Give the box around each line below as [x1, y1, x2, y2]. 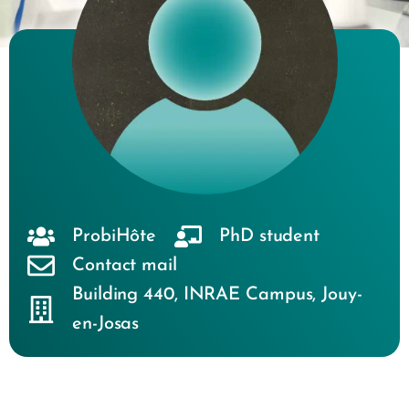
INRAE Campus [183, 286, 313, 304]
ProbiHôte [72, 227, 157, 246]
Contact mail [72, 257, 177, 275]
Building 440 [72, 286, 174, 304]
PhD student [219, 227, 320, 246]
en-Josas [72, 315, 140, 333]
